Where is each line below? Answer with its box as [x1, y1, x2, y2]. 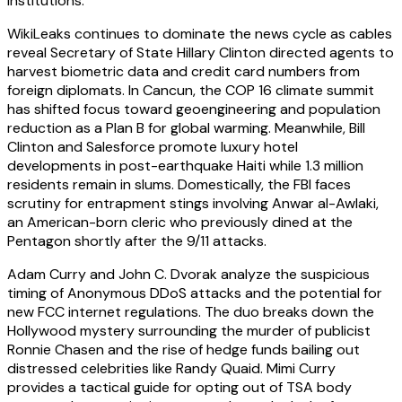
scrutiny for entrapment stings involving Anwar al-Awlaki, [7, 194, 379, 214]
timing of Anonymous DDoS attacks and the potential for [7, 284, 382, 303]
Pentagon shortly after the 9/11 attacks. [7, 232, 267, 251]
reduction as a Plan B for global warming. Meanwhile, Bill [7, 118, 365, 138]
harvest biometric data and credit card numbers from [7, 62, 360, 82]
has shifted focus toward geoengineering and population [7, 100, 380, 119]
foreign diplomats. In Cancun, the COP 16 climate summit [7, 81, 374, 100]
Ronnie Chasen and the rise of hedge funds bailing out [7, 340, 360, 360]
